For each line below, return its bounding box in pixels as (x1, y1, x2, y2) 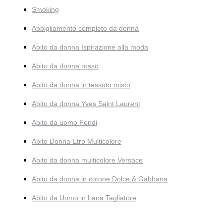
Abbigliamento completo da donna (32, 24, 139, 32)
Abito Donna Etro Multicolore (32, 137, 121, 145)
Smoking (32, 5, 59, 13)
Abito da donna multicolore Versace (32, 156, 143, 164)
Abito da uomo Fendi (32, 118, 97, 126)
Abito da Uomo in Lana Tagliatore (32, 193, 136, 202)
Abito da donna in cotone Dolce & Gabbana (32, 174, 167, 183)
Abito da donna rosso (32, 61, 99, 70)
